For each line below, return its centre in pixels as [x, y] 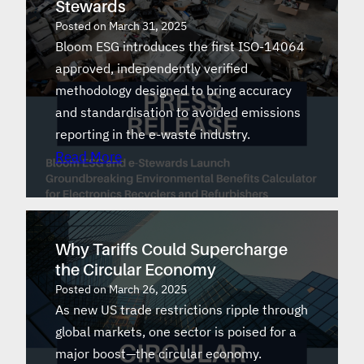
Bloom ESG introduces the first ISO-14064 [180, 46]
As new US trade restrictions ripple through [182, 309]
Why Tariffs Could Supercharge [171, 249]
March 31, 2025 [148, 26]
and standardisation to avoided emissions [178, 112]
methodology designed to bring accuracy [173, 90]
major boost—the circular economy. [158, 353]
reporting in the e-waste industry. [153, 134]
